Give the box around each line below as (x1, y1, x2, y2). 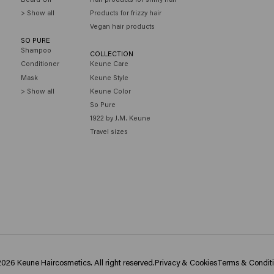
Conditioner (20, 59, 59, 68)
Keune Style (90, 72, 129, 82)
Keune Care (90, 59, 129, 68)
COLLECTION (90, 48, 134, 58)
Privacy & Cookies (154, 256, 217, 267)
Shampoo (20, 45, 51, 55)
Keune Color (90, 86, 131, 95)
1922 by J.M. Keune (90, 113, 151, 123)
